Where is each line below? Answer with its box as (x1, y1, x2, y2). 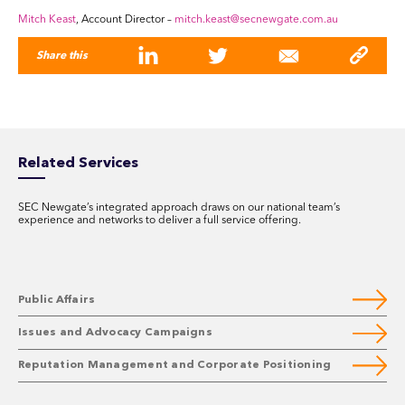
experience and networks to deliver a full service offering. (18, 215, 301, 227)
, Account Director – (76, 14, 174, 26)
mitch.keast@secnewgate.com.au (174, 14, 338, 26)
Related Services (18, 156, 138, 172)
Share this (36, 50, 88, 61)
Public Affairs (18, 294, 96, 306)
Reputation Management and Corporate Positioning (18, 360, 332, 372)
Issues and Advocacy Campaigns (18, 327, 212, 339)
